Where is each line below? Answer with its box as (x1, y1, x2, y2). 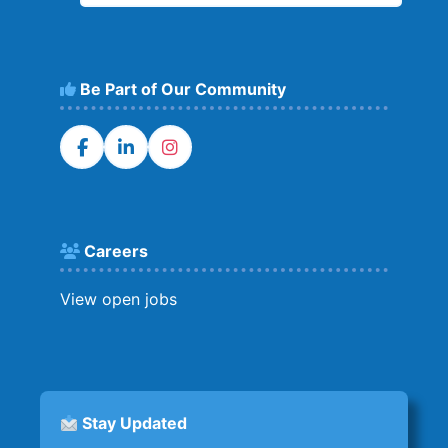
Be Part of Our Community (76, 79, 286, 99)
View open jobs (60, 289, 177, 309)
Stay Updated (78, 413, 188, 433)
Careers (80, 241, 148, 261)
